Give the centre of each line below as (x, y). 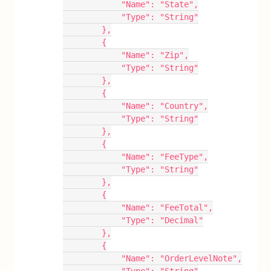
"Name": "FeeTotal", (167, 207)
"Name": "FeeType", (165, 156)
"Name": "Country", (165, 106)
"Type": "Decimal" (162, 220)
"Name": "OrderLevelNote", (182, 258)
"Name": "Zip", (155, 55)
